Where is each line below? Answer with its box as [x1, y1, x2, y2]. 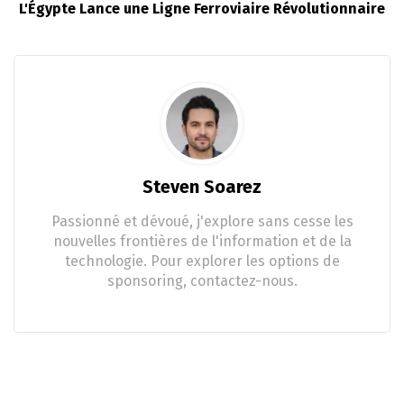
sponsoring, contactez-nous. [106, 271, 298, 289]
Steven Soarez [142, 175, 262, 197]
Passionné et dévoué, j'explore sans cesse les [50, 212, 353, 230]
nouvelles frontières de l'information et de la [52, 232, 352, 250]
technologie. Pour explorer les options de [64, 252, 340, 270]
